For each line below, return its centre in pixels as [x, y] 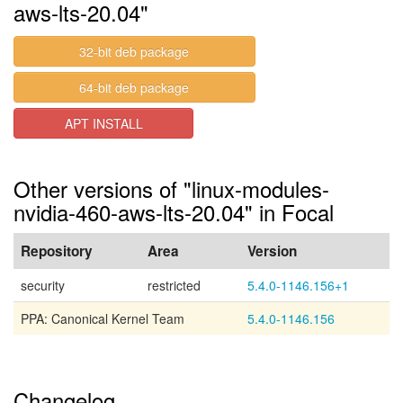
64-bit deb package [134, 87]
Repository [57, 251]
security [43, 285]
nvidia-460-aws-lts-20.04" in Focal [174, 212]
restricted [174, 285]
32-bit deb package [134, 51]
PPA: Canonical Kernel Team [103, 318]
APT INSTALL [103, 123]
